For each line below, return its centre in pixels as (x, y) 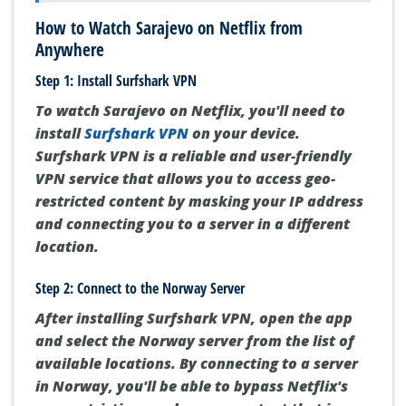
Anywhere (70, 50)
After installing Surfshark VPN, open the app (194, 318)
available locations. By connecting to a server (197, 363)
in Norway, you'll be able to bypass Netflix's (192, 386)
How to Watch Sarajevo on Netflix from (169, 28)
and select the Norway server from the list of (195, 340)
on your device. (244, 134)
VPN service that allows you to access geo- (185, 179)
